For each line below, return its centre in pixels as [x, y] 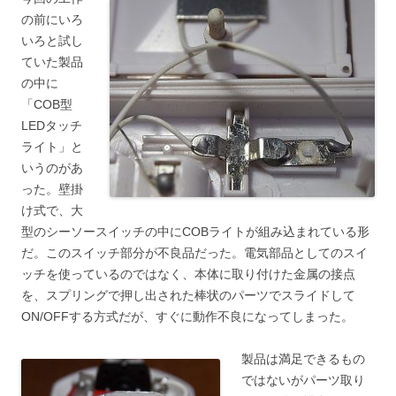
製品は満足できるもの [303, 359]
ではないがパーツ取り [303, 381]
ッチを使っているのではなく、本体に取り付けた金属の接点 [188, 274]
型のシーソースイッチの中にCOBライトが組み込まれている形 [195, 232]
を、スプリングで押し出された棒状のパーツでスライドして [188, 296]
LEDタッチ [52, 126]
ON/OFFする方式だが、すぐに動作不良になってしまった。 [187, 317]
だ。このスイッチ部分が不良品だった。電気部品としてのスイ [194, 253]
